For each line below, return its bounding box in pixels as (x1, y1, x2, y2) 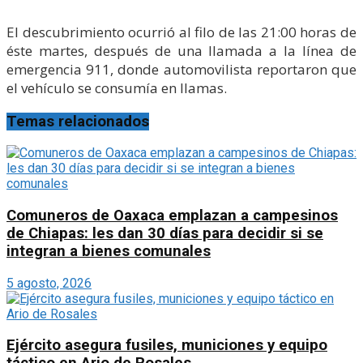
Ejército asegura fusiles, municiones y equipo (6, 336, 327, 355)
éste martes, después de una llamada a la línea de (6, 41, 357, 60)
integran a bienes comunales (6, 241, 211, 260)
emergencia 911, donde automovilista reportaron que (6, 59, 357, 79)
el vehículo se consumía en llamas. (6, 78, 227, 97)
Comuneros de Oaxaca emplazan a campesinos (6, 206, 338, 224)
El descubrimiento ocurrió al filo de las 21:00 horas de (6, 22, 357, 41)
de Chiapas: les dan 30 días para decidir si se (6, 224, 323, 242)
